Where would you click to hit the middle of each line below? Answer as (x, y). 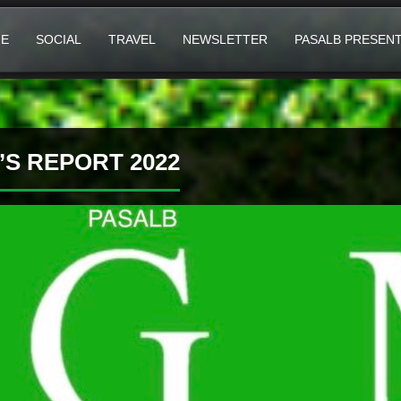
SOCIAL (59, 39)
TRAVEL (132, 39)
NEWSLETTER (225, 39)
